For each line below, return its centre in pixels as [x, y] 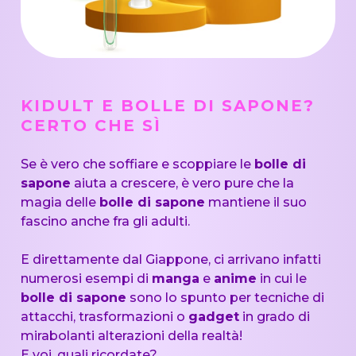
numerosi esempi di [86, 279]
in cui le [281, 279]
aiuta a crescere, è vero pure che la [182, 184]
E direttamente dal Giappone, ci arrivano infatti [170, 260]
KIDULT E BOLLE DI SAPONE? [167, 106]
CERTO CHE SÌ [91, 126]
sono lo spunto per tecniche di [225, 298]
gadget [213, 317]
